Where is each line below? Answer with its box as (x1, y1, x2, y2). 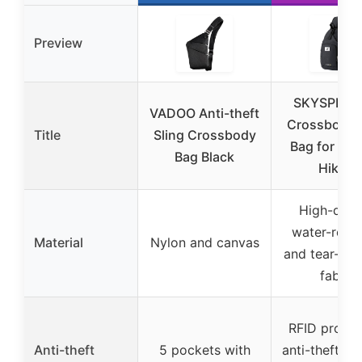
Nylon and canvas (149, 234, 259, 251)
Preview (34, 35, 82, 52)
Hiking (318, 160, 358, 177)
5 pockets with (158, 342, 250, 359)
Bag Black (175, 149, 234, 166)
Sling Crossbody (153, 127, 256, 144)
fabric (320, 267, 356, 284)
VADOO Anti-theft (149, 105, 259, 122)
